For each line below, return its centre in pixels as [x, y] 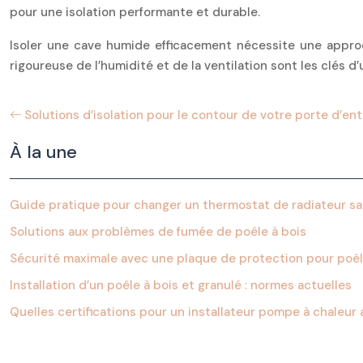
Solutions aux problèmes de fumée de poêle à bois [158, 232]
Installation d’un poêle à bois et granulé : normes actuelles [181, 285]
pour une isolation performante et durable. [135, 12]
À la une [43, 152]
